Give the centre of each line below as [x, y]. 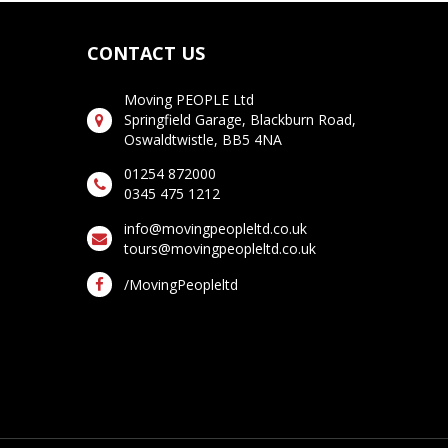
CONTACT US [146, 52]
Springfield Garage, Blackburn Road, [240, 119]
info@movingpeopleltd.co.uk [215, 228]
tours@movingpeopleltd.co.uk [220, 248]
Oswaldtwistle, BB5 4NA [203, 139]
